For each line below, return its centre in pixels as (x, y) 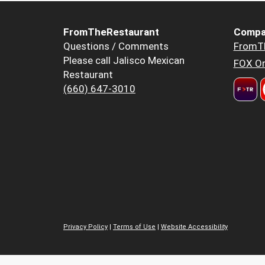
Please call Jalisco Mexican (124, 61)
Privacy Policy (85, 227)
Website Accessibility (194, 227)
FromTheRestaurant (111, 32)
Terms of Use (134, 227)
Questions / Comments (116, 46)
